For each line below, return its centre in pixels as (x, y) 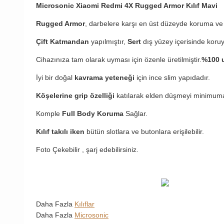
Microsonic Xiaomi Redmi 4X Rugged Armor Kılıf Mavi (127, 6)
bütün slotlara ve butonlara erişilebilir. (144, 132)
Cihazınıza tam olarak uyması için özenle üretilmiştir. (119, 60)
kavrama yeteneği (104, 78)
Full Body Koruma (93, 114)
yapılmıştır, (108, 42)
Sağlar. (135, 114)
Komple (49, 114)
